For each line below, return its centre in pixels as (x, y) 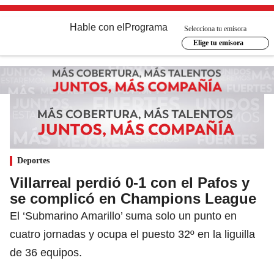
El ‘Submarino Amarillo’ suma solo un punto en (123, 216)
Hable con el (97, 27)
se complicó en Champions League (133, 198)
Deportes (33, 160)
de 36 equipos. (46, 252)
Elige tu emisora (218, 43)
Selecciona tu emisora (215, 28)
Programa (146, 27)
